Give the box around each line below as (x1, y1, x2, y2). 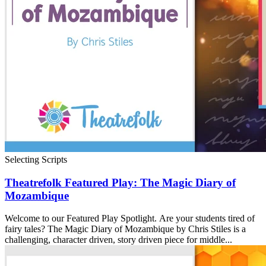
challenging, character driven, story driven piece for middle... (5, 235, 232, 245)
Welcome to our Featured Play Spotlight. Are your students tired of (5, 213, 255, 224)
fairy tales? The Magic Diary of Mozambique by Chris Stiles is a (5, 224, 246, 235)
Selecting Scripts (5, 154, 67, 164)
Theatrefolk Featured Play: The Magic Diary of (5, 176, 236, 189)
